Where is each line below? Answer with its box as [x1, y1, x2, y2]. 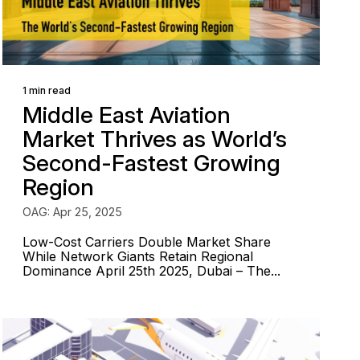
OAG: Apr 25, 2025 [22, 205, 123, 219]
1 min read [22, 84, 72, 96]
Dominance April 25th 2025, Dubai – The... [22, 263, 281, 279]
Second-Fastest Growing [22, 149, 281, 177]
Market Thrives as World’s [22, 125, 288, 153]
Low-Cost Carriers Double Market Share [22, 234, 272, 250]
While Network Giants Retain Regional [22, 248, 254, 264]
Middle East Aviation [22, 101, 231, 129]
